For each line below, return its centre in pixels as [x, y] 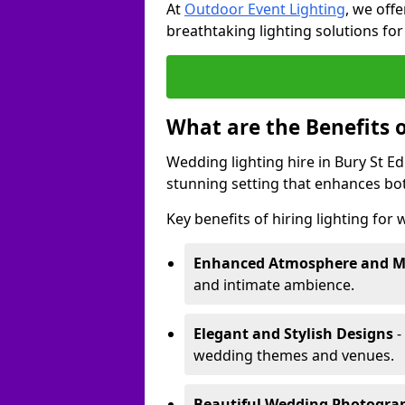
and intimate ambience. [274, 285]
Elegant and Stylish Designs [293, 334]
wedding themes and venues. [294, 355]
